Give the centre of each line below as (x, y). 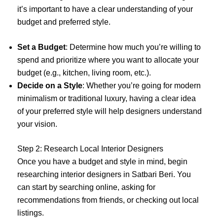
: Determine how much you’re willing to (133, 47)
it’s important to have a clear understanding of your (105, 9)
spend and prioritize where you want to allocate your (108, 60)
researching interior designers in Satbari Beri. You (104, 175)
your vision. (37, 124)
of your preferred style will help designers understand (110, 111)
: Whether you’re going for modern (142, 86)
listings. (31, 213)
